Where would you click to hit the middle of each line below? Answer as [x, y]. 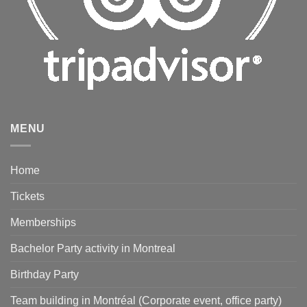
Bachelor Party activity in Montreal [93, 248]
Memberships [43, 222]
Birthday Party [45, 274]
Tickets [27, 196]
